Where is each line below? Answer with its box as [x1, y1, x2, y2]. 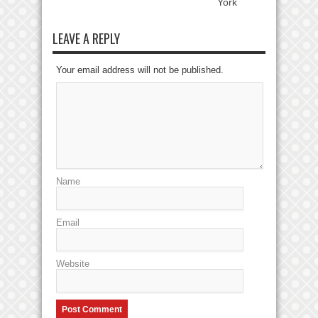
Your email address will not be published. [56, 64, 224, 75]
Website [56, 258, 89, 269]
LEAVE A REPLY [53, 28, 120, 48]
